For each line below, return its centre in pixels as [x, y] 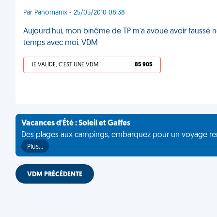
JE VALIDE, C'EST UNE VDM [65, 65]
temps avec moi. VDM [61, 43]
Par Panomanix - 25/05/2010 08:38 [74, 13]
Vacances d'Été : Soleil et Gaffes [76, 124]
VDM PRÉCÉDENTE [55, 175]
